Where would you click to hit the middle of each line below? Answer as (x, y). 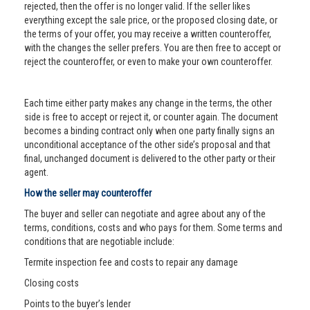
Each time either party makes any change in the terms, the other (148, 103)
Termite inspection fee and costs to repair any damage (131, 262)
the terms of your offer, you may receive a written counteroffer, (148, 34)
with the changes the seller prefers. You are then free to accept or (153, 48)
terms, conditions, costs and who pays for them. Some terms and (153, 228)
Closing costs (52, 283)
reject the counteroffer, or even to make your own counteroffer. (148, 62)
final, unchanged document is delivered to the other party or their (150, 158)
